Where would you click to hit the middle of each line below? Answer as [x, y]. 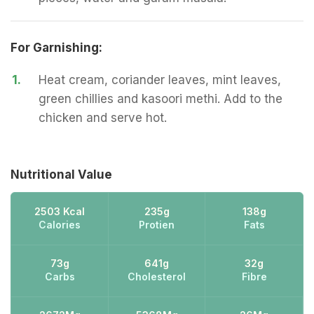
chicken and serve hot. [103, 118]
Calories [60, 225]
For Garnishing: [56, 48]
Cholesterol [157, 277]
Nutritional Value [61, 175]
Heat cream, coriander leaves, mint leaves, [160, 80]
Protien [157, 225]
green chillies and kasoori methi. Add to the [161, 99]
